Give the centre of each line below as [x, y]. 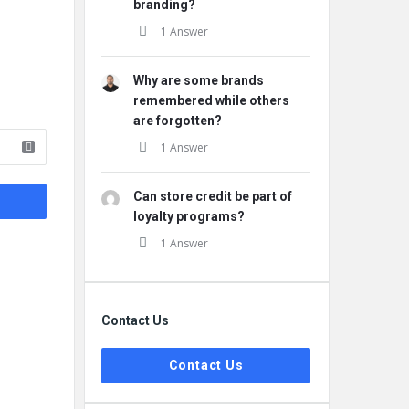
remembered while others [211, 100]
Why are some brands [199, 80]
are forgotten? [178, 121]
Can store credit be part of [213, 196]
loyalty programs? [189, 216]
